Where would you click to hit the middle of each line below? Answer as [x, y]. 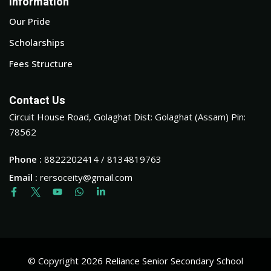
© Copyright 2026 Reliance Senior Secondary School [135, 261]
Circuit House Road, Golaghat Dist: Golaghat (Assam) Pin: [127, 117]
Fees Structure [41, 64]
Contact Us [37, 101]
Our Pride [30, 21]
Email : [24, 177]
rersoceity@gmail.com [86, 177]
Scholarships [37, 42]
